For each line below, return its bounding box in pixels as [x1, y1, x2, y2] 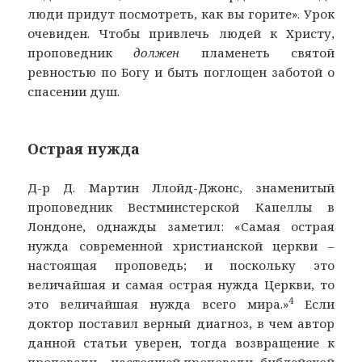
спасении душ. [27, 83, 120, 100]
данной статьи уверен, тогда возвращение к [27, 335, 335, 351]
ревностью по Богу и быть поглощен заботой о [27, 64, 335, 81]
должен [133, 44, 201, 61]
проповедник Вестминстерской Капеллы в [27, 199, 335, 216]
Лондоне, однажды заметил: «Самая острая [27, 218, 335, 235]
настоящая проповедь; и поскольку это [27, 257, 335, 274]
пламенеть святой [200, 44, 335, 61]
